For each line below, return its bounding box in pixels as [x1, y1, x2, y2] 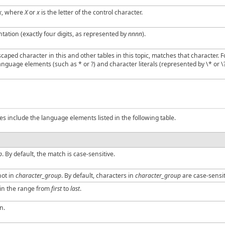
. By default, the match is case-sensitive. [2, 149, 115, 158]
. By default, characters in [61, 171, 135, 180]
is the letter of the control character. [40, 8, 143, 17]
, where [2, 8, 25, 17]
